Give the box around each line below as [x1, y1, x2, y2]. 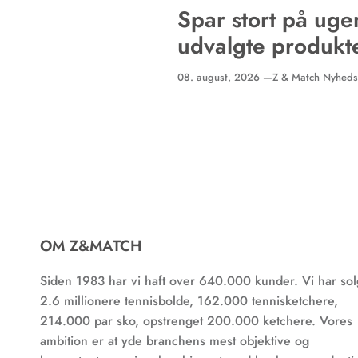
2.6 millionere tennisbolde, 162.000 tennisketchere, [40, 291, 338, 310]
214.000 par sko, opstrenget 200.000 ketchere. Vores [40, 311, 352, 330]
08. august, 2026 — [177, 69, 272, 85]
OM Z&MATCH [40, 234, 142, 257]
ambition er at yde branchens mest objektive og [40, 331, 309, 350]
